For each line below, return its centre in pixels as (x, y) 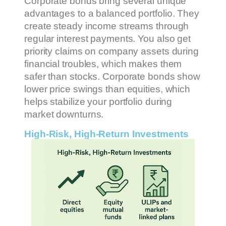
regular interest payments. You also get (108, 38)
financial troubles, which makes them (103, 64)
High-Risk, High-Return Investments (106, 134)
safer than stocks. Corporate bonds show (112, 76)
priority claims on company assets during (111, 51)
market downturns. (64, 114)
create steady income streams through (107, 26)
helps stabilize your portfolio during (98, 101)
